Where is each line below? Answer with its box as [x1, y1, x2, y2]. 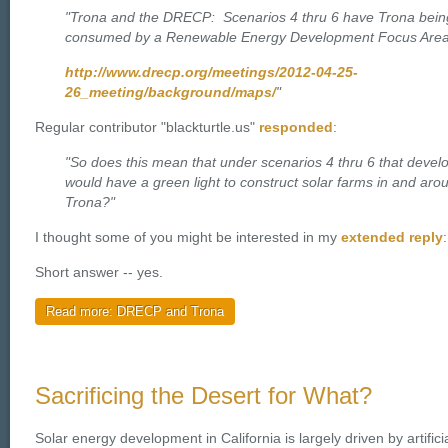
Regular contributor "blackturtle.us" [35, 120, 259, 135]
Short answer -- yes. [35, 265, 163, 280]
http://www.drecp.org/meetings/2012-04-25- [65, 65, 358, 80]
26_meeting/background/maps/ [65, 85, 276, 100]
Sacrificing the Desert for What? [35, 382, 372, 409]
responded [259, 120, 333, 135]
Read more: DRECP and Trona [46, 304, 224, 319]
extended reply [341, 230, 443, 245]
